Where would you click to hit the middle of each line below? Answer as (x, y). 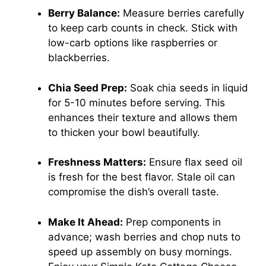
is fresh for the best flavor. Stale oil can (142, 177)
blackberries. (79, 58)
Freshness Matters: (97, 162)
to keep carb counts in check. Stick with (143, 28)
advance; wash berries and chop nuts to (144, 237)
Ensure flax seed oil (194, 162)
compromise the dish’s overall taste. (134, 192)
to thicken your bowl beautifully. (124, 132)
